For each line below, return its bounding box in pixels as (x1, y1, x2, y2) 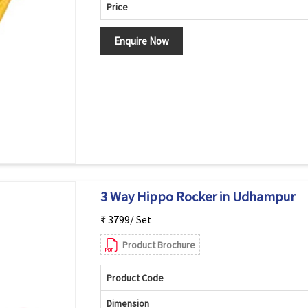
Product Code (106, 272, 164, 284)
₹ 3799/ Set (100, 212, 152, 226)
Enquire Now (113, 34, 169, 47)
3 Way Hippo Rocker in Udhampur (100, 188, 295, 205)
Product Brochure (122, 239, 195, 251)
